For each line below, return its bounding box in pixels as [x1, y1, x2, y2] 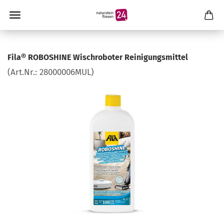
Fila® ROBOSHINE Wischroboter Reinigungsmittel [7, 52, 188, 62]
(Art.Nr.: [7, 67, 39, 77]
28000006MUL [39, 67, 91, 77]
